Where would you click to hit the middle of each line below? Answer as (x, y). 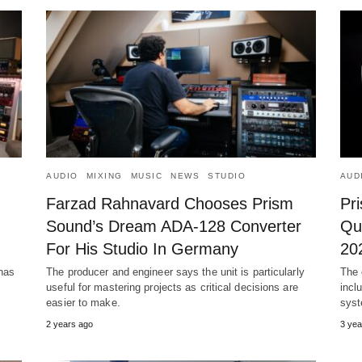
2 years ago (70, 324)
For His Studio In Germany (143, 248)
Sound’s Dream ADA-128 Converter (174, 226)
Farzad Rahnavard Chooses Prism (170, 203)
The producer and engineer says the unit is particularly (175, 271)
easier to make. (83, 302)
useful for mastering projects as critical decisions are (172, 287)
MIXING (104, 175)
